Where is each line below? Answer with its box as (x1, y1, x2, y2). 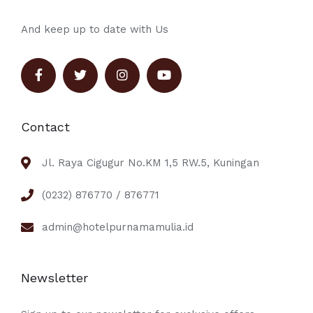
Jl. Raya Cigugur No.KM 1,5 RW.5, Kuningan (42, 156, 259, 170)
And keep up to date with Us (21, 23, 168, 36)
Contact (21, 119, 70, 135)
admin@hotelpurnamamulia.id (42, 221, 194, 234)
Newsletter (21, 270, 88, 286)
